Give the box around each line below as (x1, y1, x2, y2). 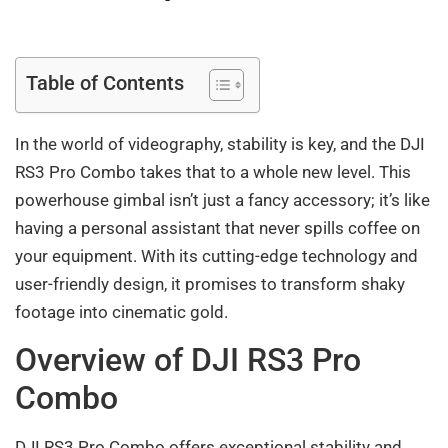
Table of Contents (26, 71, 184, 96)
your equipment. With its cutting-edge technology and (15, 246, 418, 267)
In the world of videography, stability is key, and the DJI (15, 134, 425, 155)
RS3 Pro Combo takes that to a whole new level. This (15, 162, 411, 183)
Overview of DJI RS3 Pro (15, 340, 361, 379)
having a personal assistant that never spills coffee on (15, 218, 420, 239)
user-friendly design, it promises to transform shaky (15, 274, 405, 295)
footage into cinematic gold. (15, 302, 228, 323)
